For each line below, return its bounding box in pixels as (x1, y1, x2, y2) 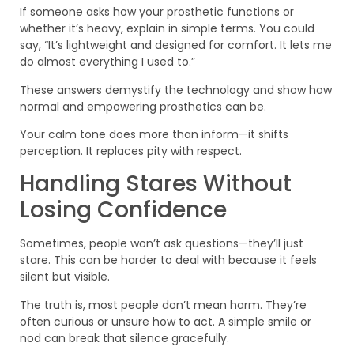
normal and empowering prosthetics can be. (20, 98, 266, 115)
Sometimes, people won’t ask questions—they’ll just (20, 235, 303, 252)
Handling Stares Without (20, 168, 292, 200)
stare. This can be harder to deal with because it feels (20, 252, 317, 269)
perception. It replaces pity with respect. (20, 142, 242, 159)
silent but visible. (20, 269, 110, 285)
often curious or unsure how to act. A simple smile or (20, 313, 311, 330)
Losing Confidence (20, 194, 227, 226)
